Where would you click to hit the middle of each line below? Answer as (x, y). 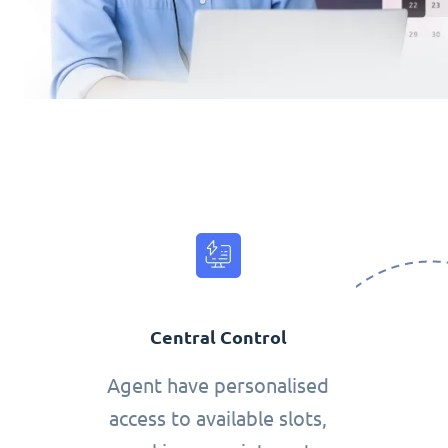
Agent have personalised (218, 386)
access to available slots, (218, 419)
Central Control (218, 338)
